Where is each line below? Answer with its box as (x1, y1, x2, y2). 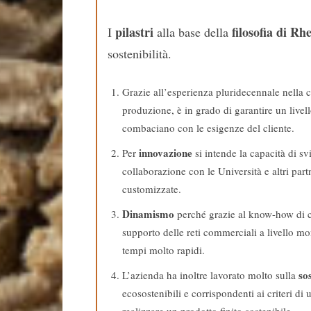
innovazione (139, 144, 192, 160)
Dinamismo (122, 205, 174, 221)
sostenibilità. (108, 44, 171, 62)
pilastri (115, 22, 153, 41)
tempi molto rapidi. (122, 242, 205, 257)
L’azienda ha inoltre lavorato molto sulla (122, 267, 299, 282)
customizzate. (122, 181, 181, 196)
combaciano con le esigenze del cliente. (122, 120, 294, 135)
